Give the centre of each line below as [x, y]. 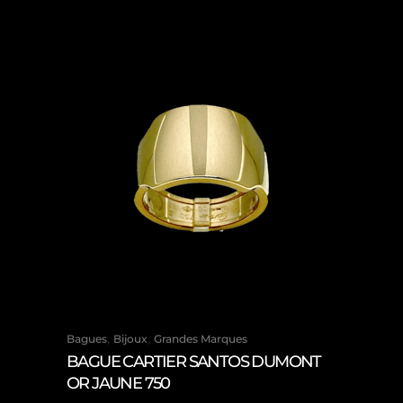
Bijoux [130, 339]
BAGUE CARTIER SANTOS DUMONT [194, 362]
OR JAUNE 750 [118, 383]
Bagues [87, 339]
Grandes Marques [201, 339]
